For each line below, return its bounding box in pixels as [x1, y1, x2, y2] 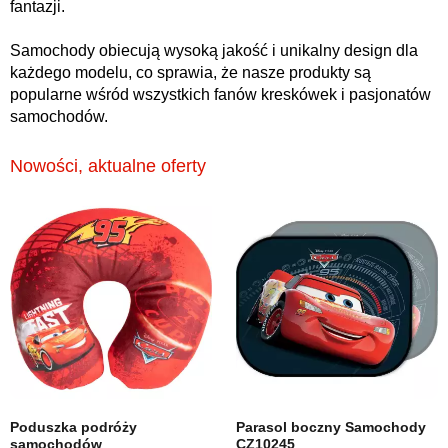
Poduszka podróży [10, 419, 137, 435]
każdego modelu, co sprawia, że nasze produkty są [10, 64, 371, 81]
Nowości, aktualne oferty [10, 156, 206, 176]
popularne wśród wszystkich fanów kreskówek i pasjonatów [10, 86, 431, 103]
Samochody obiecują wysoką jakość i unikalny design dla [10, 42, 418, 59]
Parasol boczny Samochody [236, 419, 426, 435]
